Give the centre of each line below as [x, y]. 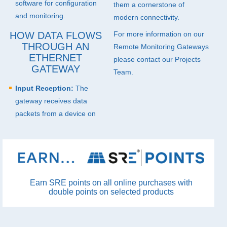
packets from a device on [55, 113]
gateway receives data [51, 101]
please [125, 59]
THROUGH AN [55, 47]
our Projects [180, 59]
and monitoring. [40, 16]
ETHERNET [55, 58]
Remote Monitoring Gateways [161, 47]
